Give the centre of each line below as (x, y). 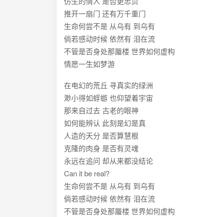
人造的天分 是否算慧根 (101, 136)
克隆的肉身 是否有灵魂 (101, 148)
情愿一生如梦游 (89, 64)
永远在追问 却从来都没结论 (108, 161)
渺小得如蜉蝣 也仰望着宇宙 (108, 98)
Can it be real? (87, 173)
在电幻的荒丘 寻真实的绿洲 (108, 85)
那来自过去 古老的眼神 (101, 110)
